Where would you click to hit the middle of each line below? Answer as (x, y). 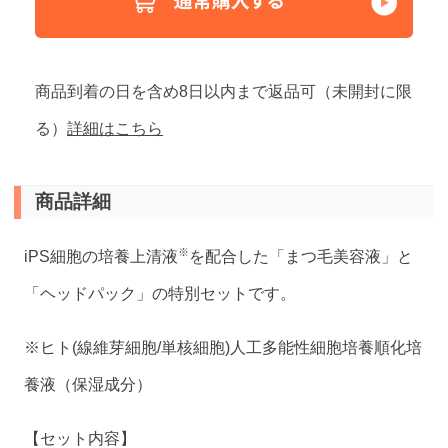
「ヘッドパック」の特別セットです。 (160, 292)
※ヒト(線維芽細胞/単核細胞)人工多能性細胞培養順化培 (223, 346)
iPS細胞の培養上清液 (101, 255)
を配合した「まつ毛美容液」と (301, 255)
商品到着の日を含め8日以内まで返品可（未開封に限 (224, 90)
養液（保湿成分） (88, 383)
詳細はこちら (115, 127)
